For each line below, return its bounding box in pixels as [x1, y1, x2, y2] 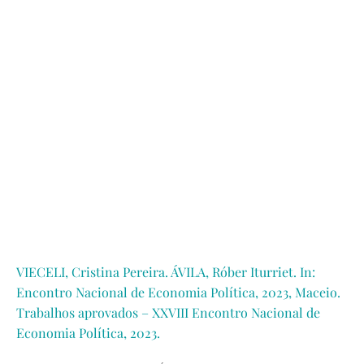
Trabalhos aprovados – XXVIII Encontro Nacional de [16, 304, 320, 321]
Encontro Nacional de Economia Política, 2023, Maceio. [16, 284, 340, 301]
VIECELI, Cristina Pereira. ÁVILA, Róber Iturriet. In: [16, 263, 315, 280]
